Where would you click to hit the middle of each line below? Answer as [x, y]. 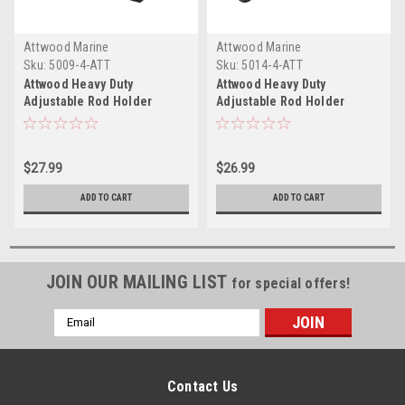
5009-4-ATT [80, 65]
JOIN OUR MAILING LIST [139, 282]
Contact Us [202, 386]
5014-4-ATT [272, 65]
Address [78, 336]
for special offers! [291, 283]
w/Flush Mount [258, 118]
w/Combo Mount [69, 118]
